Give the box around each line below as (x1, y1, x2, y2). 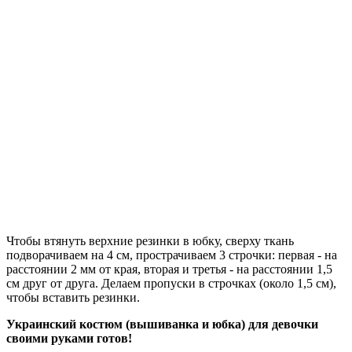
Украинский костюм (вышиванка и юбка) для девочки (6, 317, 318, 332)
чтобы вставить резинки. (6, 291, 140, 305)
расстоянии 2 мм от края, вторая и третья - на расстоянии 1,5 (6, 262, 332, 277)
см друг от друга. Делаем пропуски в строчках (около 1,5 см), (6, 277, 336, 291)
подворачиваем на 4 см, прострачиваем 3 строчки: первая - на (6, 248, 337, 262)
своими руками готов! (6, 332, 132, 346)
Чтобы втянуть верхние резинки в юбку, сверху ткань (6, 234, 294, 248)
